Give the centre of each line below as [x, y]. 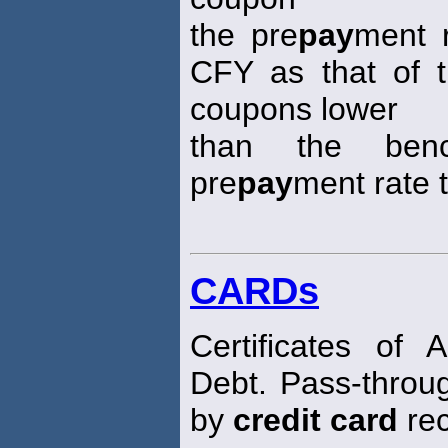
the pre [244, 35]
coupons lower [294, 109]
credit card [315, 420]
